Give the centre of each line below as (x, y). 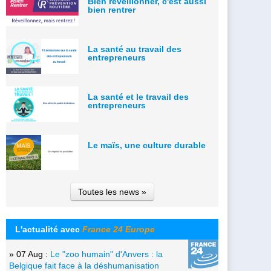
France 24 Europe (119, 229)
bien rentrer (112, 10)
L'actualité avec (49, 229)
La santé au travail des (135, 49)
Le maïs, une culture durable (147, 145)
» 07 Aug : (30, 254)
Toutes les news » (112, 191)
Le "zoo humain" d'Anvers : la (106, 254)
